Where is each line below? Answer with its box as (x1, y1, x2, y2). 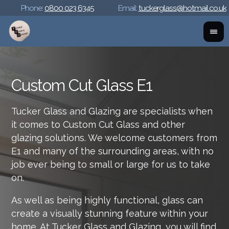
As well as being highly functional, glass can (11, 194, 203, 205)
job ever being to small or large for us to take (11, 158, 211, 170)
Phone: (20, 3, 44, 13)
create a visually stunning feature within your (11, 208, 209, 219)
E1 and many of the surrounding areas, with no (11, 145, 214, 156)
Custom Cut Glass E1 (11, 76, 153, 95)
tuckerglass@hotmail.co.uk (138, 3, 226, 13)
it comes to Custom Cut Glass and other (11, 119, 186, 130)
